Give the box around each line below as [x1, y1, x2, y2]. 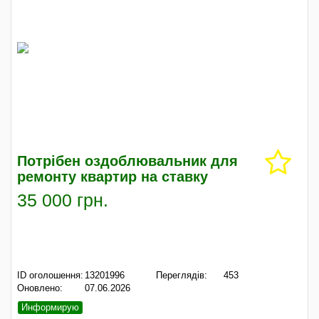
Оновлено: [17, 283, 63, 293]
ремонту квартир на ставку [17, 169, 208, 184]
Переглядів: [156, 270, 207, 281]
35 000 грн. [17, 190, 113, 210]
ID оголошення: [17, 270, 83, 281]
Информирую [21, 301, 79, 313]
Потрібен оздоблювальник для [17, 153, 238, 169]
